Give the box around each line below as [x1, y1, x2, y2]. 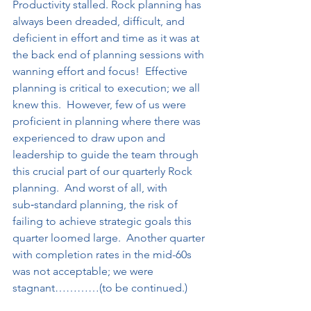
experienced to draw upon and [12, 131, 168, 144]
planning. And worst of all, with [12, 181, 170, 194]
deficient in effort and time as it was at [12, 31, 202, 44]
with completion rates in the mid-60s [12, 248, 194, 261]
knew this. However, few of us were [12, 98, 189, 111]
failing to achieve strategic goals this [12, 215, 194, 228]
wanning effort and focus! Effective [12, 65, 190, 78]
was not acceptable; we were [12, 264, 156, 278]
